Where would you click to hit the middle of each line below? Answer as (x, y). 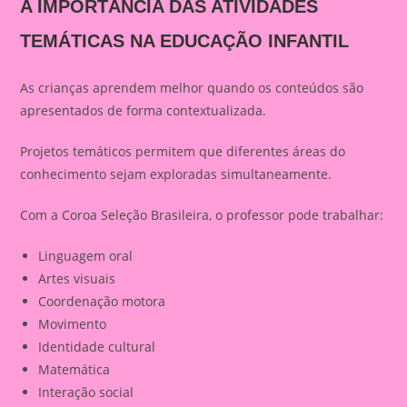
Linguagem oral (86, 256)
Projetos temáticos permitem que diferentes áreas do (183, 151)
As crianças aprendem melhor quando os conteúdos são (192, 88)
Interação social (86, 392)
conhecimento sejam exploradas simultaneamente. (176, 174)
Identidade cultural (97, 347)
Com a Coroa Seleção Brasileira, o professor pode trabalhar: (202, 215)
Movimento (73, 324)
